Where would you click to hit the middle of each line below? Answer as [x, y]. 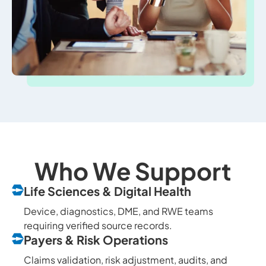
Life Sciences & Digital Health [108, 191]
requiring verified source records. [98, 225]
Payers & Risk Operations [96, 239]
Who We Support [133, 170]
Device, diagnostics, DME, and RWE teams [118, 211]
